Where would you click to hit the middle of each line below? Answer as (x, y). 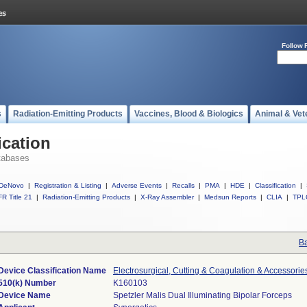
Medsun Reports (230, 197)
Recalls (183, 185)
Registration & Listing (68, 185)
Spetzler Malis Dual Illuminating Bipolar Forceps (202, 295)
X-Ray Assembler (167, 197)
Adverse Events (137, 185)
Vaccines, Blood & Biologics (189, 114)
